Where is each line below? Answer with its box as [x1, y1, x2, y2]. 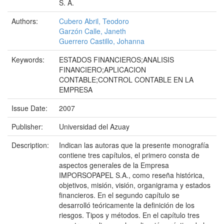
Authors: [11, 16, 40, 26]
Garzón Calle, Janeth [59, 26, 126, 36]
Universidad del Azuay [59, 121, 129, 131]
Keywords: [11, 54, 46, 64]
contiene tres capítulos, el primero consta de [59, 150, 199, 160]
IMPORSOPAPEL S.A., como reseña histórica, [59, 170, 204, 180]
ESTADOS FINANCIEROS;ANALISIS [59, 54, 174, 64]
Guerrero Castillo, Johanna [59, 36, 144, 46]
